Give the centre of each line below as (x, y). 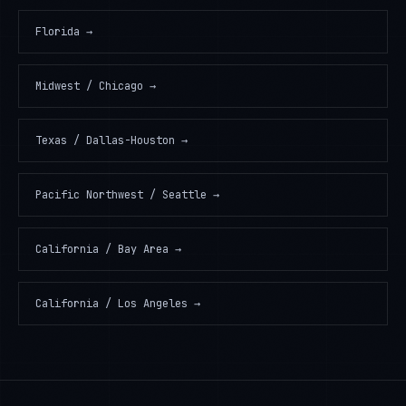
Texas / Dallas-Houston (105, 140)
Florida (58, 32)
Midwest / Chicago (89, 86)
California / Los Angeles (111, 304)
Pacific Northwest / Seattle (121, 195)
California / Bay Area (102, 249)
